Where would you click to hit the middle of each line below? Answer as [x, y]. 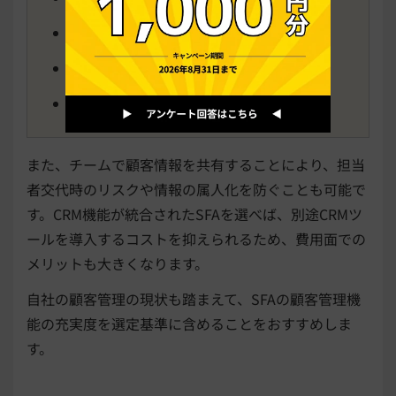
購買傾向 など [119, 104]
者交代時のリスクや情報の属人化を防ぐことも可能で [196, 190]
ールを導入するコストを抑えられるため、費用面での [196, 239]
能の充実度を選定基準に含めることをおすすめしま [189, 324]
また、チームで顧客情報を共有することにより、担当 [196, 165]
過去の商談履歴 [119, 69]
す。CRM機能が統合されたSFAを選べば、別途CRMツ [194, 214]
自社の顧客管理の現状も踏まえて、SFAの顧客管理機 [194, 299]
